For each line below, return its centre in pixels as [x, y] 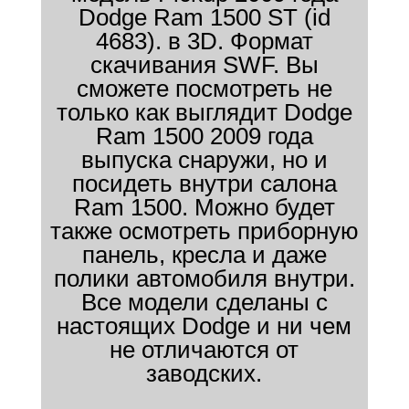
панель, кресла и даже [204, 255]
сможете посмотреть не [204, 89]
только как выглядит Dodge [204, 112]
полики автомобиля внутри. [204, 278]
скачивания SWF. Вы [204, 65]
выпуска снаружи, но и [204, 160]
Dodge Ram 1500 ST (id [204, 17]
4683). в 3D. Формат [204, 41]
